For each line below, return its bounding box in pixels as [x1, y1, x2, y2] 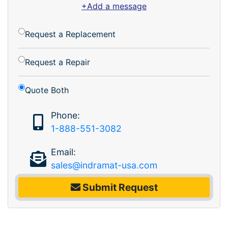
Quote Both [25, 84, 69, 95]
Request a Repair [25, 56, 90, 67]
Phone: [50, 109, 80, 121]
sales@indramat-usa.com [50, 159, 157, 170]
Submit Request [80, 181, 158, 193]
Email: [50, 146, 76, 157]
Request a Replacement [25, 28, 116, 39]
